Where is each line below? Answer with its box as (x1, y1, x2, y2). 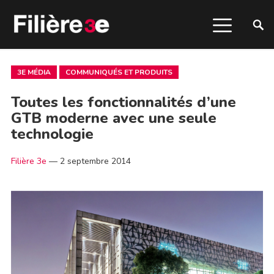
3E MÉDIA (17, 67, 51, 77)
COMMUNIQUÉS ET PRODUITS (65, 67, 172, 77)
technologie (10, 124, 94, 144)
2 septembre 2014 (59, 155, 131, 167)
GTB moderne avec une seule (10, 108, 217, 128)
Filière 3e (10, 155, 46, 167)
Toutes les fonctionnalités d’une (10, 92, 236, 112)
